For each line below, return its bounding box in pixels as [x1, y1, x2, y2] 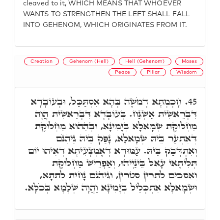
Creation [30, 58, 53, 64]
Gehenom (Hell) [69, 58, 109, 64]
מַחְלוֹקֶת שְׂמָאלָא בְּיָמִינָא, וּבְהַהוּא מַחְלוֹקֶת [34, 119, 197, 133]
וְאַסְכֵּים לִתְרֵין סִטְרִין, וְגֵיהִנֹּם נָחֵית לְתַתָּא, [40, 168, 197, 182]
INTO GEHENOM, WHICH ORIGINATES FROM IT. [23, 22, 187, 28]
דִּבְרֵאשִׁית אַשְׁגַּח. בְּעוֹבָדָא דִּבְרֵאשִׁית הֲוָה [35, 107, 197, 120]
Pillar [146, 69, 160, 75]
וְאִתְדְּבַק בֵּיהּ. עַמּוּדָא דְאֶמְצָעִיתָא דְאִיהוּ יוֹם [27, 143, 197, 157]
